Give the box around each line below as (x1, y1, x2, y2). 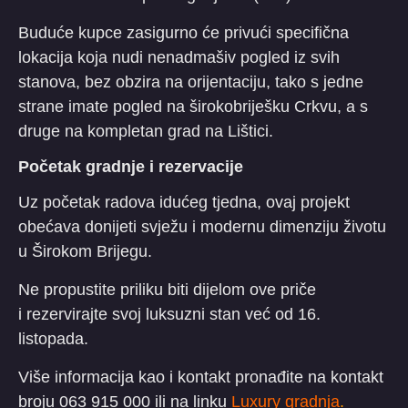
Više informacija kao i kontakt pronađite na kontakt (18, 367, 383, 386)
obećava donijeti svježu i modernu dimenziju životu (18, 217, 386, 236)
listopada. (18, 329, 88, 348)
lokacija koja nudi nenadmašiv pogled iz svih (18, 47, 340, 66)
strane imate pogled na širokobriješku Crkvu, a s (18, 97, 368, 116)
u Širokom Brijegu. (18, 241, 152, 260)
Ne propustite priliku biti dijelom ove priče (18, 280, 316, 299)
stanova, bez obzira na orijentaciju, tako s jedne (18, 72, 363, 91)
